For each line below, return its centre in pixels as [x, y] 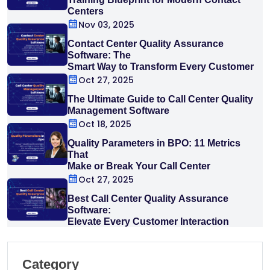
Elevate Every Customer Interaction [148, 222]
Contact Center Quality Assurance [146, 44]
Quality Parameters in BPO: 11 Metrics [154, 143]
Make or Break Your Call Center [139, 166]
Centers [86, 11]
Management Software [118, 111]
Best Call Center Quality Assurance [148, 199]
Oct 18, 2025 [105, 124]
